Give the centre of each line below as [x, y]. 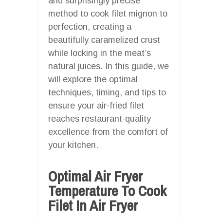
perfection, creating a [90, 27]
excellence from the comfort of [108, 132]
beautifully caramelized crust [104, 40]
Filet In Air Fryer [93, 205]
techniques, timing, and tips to [107, 92]
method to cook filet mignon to [108, 13]
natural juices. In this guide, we [109, 66]
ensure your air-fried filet [96, 105]
